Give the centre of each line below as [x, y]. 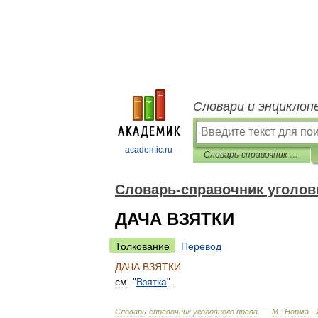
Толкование [142, 246]
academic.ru [149, 150]
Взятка [152, 282]
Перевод [201, 246]
